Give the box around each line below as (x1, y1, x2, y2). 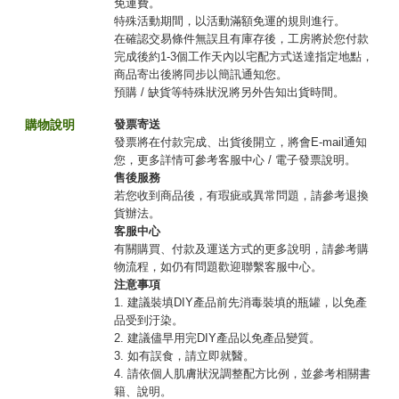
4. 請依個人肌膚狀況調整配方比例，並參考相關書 (114, 367, 370, 381)
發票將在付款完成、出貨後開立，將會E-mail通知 (114, 135, 367, 150)
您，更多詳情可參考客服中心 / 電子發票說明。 (114, 153, 356, 167)
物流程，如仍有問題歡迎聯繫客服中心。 (114, 260, 322, 274)
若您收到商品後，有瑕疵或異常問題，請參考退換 (114, 189, 369, 203)
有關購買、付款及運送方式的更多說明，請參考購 (114, 242, 369, 256)
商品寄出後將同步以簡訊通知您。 (114, 68, 288, 82)
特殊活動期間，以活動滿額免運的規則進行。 (114, 14, 346, 28)
